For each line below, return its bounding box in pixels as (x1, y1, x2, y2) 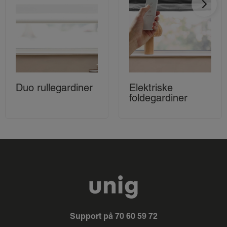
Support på (69, 210, 115, 221)
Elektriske (129, 81, 173, 94)
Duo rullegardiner (16, 81, 93, 94)
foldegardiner (129, 91, 187, 104)
